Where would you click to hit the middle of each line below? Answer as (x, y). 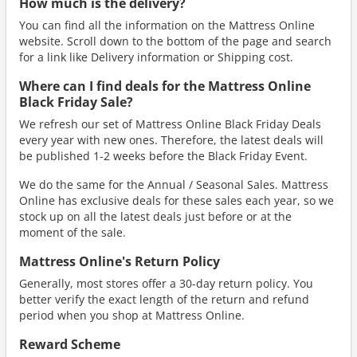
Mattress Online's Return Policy (120, 261)
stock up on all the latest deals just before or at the (155, 216)
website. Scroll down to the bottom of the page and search (175, 41)
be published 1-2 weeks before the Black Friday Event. (163, 156)
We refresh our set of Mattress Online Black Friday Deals (170, 124)
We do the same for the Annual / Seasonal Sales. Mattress (174, 184)
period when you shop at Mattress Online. (132, 315)
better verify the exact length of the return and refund (164, 299)
